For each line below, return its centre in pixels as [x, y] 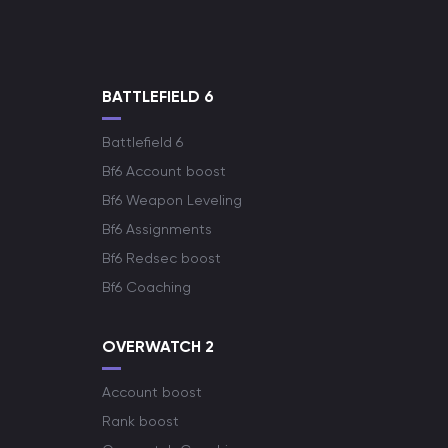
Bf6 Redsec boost [161, 258]
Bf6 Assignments [157, 229]
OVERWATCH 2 [158, 346]
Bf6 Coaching [146, 287]
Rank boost [140, 421]
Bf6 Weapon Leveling [172, 200]
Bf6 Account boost [164, 171]
